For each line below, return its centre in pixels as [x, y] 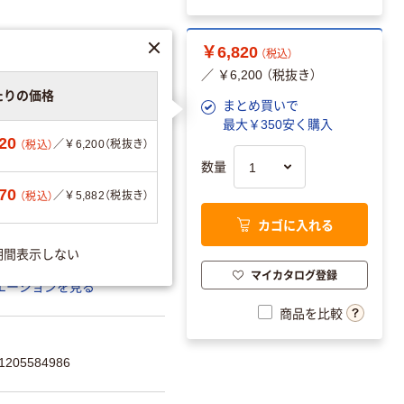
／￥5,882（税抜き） [101, 195]
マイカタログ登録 [294, 275]
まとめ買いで [261, 105]
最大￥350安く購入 [278, 124]
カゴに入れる [295, 225]
